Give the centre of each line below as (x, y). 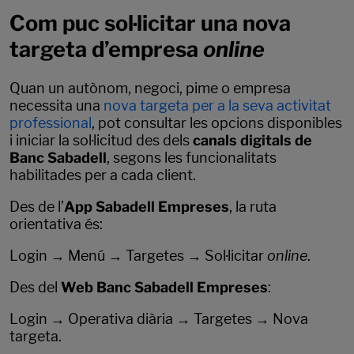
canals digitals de (252, 141)
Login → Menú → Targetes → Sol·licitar (138, 256)
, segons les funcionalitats (192, 158)
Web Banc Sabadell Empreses (164, 288)
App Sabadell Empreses (147, 207)
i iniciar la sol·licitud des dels (101, 141)
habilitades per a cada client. (103, 175)
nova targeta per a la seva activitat (217, 106)
